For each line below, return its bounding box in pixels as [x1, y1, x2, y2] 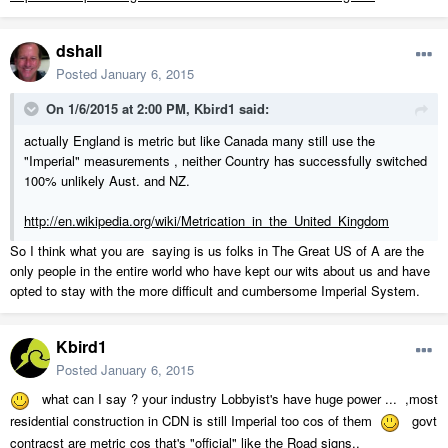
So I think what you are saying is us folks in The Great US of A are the [10, 241, 424, 261]
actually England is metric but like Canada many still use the [24, 131, 375, 151]
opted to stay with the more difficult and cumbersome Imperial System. [10, 281, 420, 301]
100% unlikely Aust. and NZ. [24, 171, 190, 191]
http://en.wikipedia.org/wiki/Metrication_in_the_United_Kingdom [24, 211, 389, 231]
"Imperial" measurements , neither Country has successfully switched [24, 151, 427, 171]
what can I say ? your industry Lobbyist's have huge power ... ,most [30, 389, 438, 409]
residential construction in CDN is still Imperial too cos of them [10, 411, 380, 431]
